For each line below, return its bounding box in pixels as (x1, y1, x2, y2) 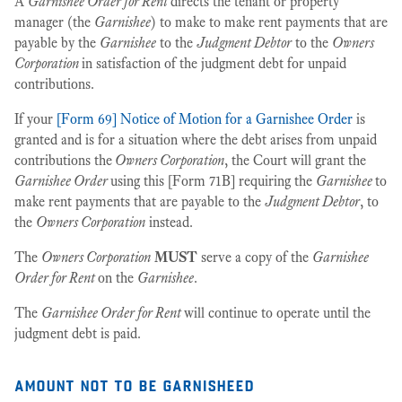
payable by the (14, 34, 100, 51)
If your (14, 110, 57, 127)
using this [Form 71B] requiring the (110, 172, 316, 189)
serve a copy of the (197, 249, 312, 266)
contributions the (14, 152, 112, 169)
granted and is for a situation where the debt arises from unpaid (14, 131, 377, 148)
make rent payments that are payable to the (14, 193, 265, 210)
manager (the (14, 13, 94, 31)
